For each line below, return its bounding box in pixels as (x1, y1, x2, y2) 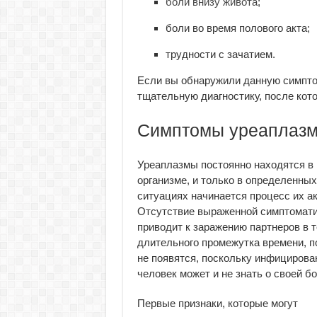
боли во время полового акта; (165, 22, 310, 34)
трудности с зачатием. (165, 48, 275, 60)
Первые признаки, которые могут (137, 297, 298, 309)
